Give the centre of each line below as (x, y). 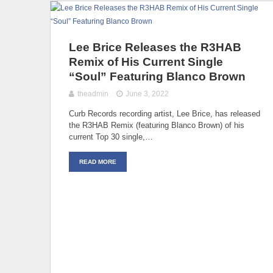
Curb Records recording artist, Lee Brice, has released (165, 113)
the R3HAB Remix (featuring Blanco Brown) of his (157, 125)
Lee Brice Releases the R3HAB (155, 47)
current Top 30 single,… (111, 136)
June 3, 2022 (147, 94)
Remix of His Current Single (146, 62)
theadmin (93, 94)
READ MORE (98, 161)
